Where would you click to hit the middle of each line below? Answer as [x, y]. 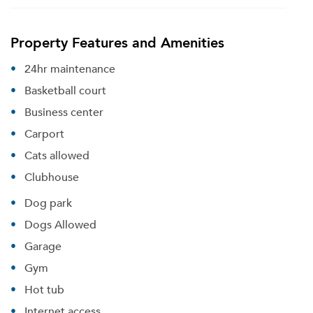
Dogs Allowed [60, 224]
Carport [44, 133]
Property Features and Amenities [117, 42]
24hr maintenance [70, 68]
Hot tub [44, 289]
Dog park [48, 203]
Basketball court [65, 90]
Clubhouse [52, 177]
